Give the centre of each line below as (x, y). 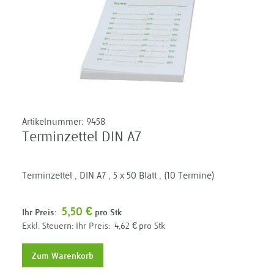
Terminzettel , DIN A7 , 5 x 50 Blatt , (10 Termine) (118, 177)
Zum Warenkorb (63, 256)
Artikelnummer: (54, 123)
